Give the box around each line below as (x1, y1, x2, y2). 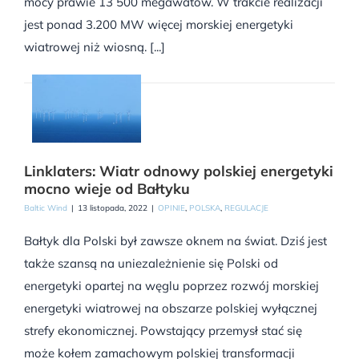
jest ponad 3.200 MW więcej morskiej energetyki (24, 16, 293, 32)
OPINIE (158, 203, 185, 214)
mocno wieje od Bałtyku (24, 179, 190, 199)
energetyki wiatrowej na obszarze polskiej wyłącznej (24, 301, 317, 317)
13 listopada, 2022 (78, 203, 147, 214)
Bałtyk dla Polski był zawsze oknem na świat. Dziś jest (24, 233, 327, 249)
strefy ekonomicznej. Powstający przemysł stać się (24, 323, 302, 339)
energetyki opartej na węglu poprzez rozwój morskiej (24, 278, 319, 294)
